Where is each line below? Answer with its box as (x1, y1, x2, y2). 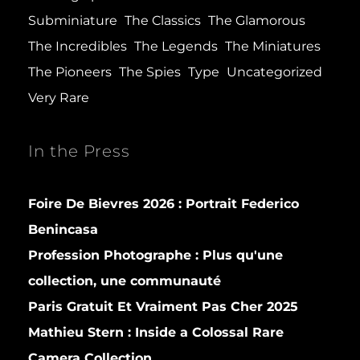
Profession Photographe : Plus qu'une (28, 247, 283, 264)
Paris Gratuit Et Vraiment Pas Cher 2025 (28, 299, 298, 315)
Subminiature (28, 13, 117, 29)
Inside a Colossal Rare (131, 325, 284, 341)
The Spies (119, 64, 181, 80)
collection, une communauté (28, 273, 221, 289)
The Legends (134, 39, 218, 55)
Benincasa (28, 222, 98, 238)
